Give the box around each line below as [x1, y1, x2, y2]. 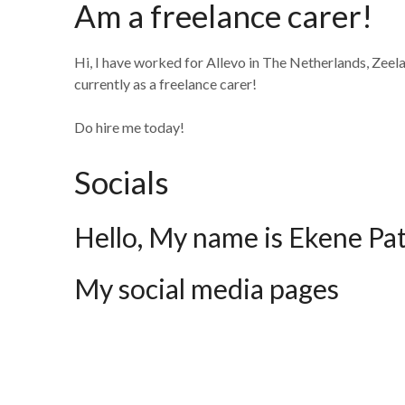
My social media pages [74, 272, 339, 305]
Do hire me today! [74, 118, 184, 136]
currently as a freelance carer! [74, 75, 257, 92]
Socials [74, 163, 169, 201]
